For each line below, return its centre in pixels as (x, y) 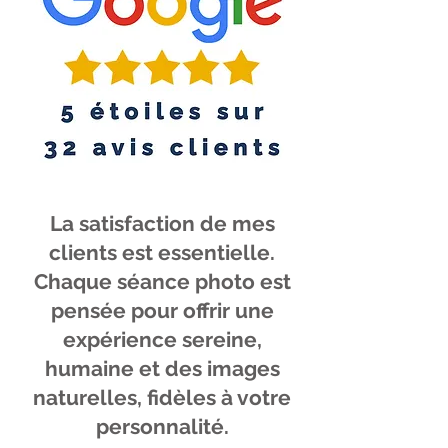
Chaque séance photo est (162, 281)
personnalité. (162, 426)
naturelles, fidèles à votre (162, 397)
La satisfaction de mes (162, 223)
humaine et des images (162, 368)
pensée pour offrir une (162, 310)
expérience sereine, (162, 339)
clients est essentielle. (162, 252)
